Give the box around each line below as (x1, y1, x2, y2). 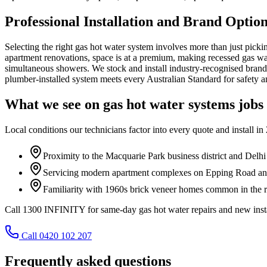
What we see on (5, 96, 103, 112)
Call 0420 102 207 (21, 230, 92, 241)
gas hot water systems (103, 96, 235, 112)
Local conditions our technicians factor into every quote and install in (5, 124, 266, 135)
